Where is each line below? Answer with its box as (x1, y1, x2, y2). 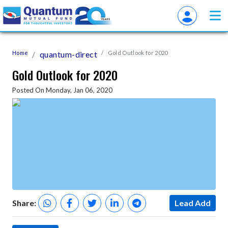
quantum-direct (39, 49, 98, 59)
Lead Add (175, 198, 211, 208)
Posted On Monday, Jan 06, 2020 (12, 86, 112, 94)
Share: (12, 198, 36, 208)
